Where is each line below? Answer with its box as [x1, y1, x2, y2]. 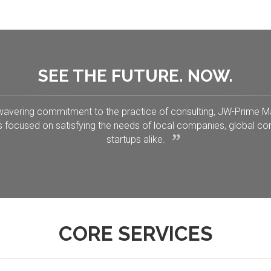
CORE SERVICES [58, 222, 213, 246]
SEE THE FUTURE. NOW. [38, 66, 233, 86]
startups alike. [106, 134, 165, 145]
